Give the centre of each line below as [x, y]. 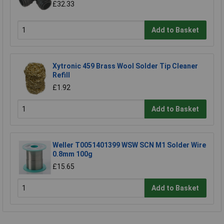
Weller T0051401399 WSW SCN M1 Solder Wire [129, 145]
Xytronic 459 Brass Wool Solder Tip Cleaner [125, 66]
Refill [61, 75]
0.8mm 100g [72, 154]
